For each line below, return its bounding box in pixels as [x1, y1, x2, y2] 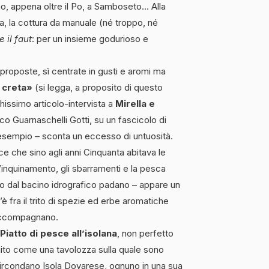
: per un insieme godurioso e [32, 32, 148, 44]
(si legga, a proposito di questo [32, 81, 163, 93]
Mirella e [115, 97, 155, 109]
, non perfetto [117, 227, 174, 239]
